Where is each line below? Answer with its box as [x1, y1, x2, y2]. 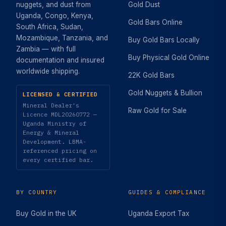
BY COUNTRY [16, 188, 57, 196]
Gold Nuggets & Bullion [128, 88, 202, 97]
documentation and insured [16, 55, 104, 64]
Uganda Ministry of [23, 119, 86, 127]
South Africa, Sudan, [16, 22, 83, 31]
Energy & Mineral [23, 128, 79, 136]
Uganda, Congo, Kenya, [16, 11, 93, 20]
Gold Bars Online [128, 18, 183, 26]
